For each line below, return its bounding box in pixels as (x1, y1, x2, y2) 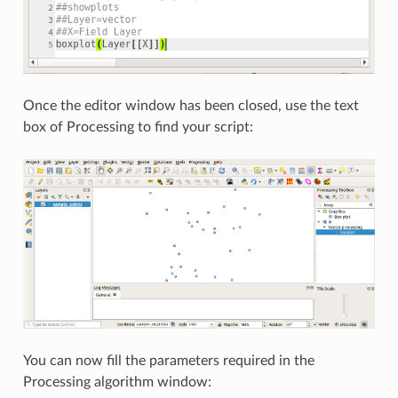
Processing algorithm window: (22, 374, 211, 389)
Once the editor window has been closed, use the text (22, 98, 359, 113)
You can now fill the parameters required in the (22, 353, 314, 368)
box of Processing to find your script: (22, 119, 253, 134)
